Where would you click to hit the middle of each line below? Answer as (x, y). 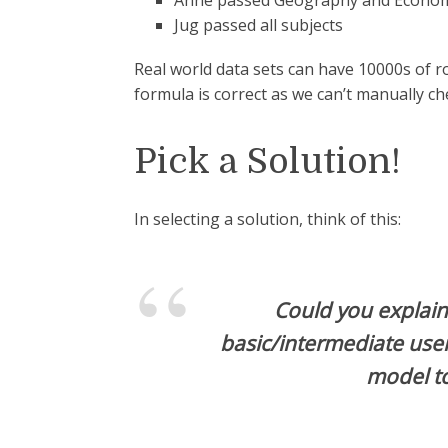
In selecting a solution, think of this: (268, 218)
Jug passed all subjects (259, 25)
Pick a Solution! (268, 161)
